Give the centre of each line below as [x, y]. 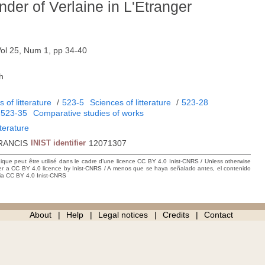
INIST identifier [59, 143]
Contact [218, 215]
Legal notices [123, 215]
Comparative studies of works [89, 113]
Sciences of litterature [131, 103]
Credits [176, 215]
